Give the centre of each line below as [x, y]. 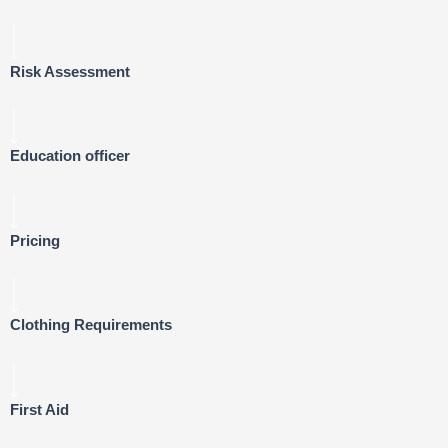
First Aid [39, 409]
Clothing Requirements [91, 325]
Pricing [35, 240]
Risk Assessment [70, 71]
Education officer [70, 156]
